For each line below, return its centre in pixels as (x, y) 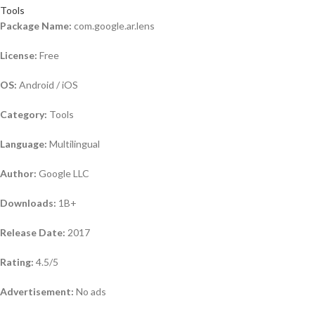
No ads (90, 291)
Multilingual (73, 143)
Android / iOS (47, 84)
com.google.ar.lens (113, 25)
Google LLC (63, 173)
